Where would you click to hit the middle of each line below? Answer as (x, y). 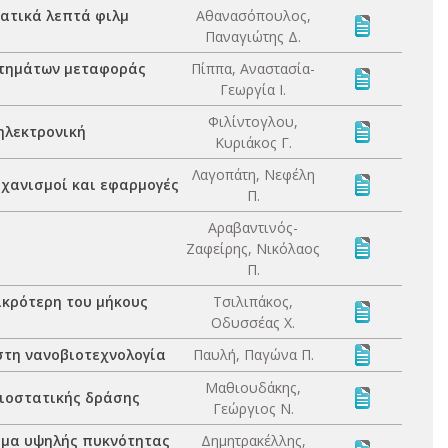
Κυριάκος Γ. (253, 142)
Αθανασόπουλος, (253, 15)
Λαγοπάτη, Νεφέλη (253, 174)
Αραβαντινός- (253, 227)
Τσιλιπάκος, (253, 301)
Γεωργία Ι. (253, 89)
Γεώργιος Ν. (253, 408)
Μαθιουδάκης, (253, 387)
